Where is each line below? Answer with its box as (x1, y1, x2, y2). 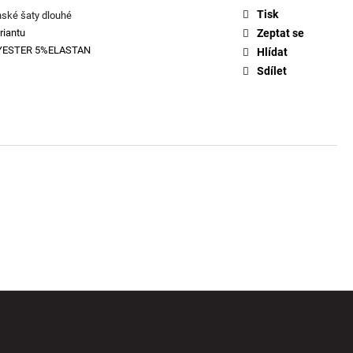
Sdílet (257, 64, 287, 77)
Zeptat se (257, 26, 304, 39)
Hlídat (257, 45, 288, 58)
